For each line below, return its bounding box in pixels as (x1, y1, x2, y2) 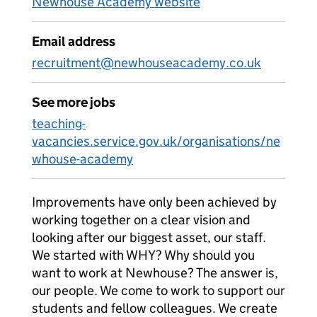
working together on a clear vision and (32, 212, 250, 228)
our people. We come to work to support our (32, 282, 285, 299)
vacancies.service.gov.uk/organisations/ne (32, 133, 280, 149)
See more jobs (32, 94, 115, 110)
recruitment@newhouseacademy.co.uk (32, 54, 261, 71)
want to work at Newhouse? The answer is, (32, 265, 278, 281)
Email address (32, 33, 115, 50)
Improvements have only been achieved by (32, 194, 277, 210)
